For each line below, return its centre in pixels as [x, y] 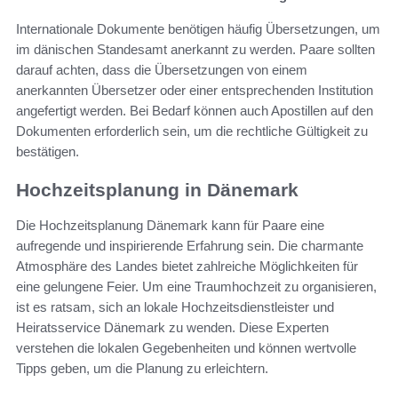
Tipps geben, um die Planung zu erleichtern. [142, 369]
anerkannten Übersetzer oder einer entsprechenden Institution [195, 91]
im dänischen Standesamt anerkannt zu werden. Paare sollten [195, 50]
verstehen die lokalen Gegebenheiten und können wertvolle [186, 348]
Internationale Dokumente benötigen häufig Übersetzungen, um [198, 29]
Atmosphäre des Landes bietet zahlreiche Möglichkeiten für [187, 267]
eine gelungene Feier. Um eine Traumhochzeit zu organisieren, [196, 287]
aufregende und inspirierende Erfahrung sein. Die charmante [190, 246]
